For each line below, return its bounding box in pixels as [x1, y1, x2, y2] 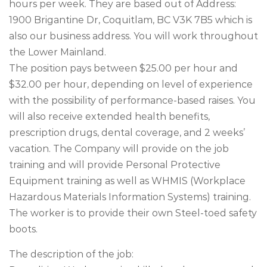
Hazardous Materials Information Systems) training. [9, 191, 251, 203]
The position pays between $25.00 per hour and [9, 63, 238, 74]
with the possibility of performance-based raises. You [9, 95, 256, 106]
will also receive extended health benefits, [9, 111, 210, 122]
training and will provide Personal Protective [9, 159, 221, 170]
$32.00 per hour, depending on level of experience [9, 79, 253, 90]
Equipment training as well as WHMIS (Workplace [9, 175, 246, 187]
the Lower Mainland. [9, 46, 106, 58]
